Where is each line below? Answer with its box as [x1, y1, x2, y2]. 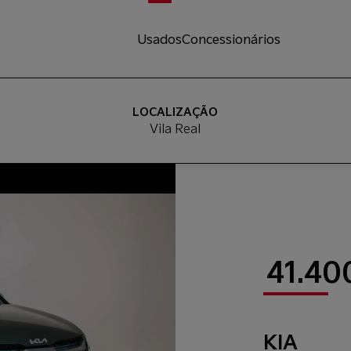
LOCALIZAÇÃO [132, 103, 219, 119]
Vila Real [150, 120, 201, 136]
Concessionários [182, 30, 281, 47]
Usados [137, 30, 183, 47]
